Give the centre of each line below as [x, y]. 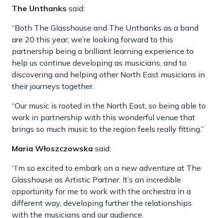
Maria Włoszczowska [52, 149]
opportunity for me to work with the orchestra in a [101, 191]
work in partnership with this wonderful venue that [103, 118]
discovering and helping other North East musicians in [108, 75]
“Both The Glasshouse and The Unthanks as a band [105, 28]
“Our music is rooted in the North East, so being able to [109, 106]
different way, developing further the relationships [102, 203]
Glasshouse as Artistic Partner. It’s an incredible [96, 180]
